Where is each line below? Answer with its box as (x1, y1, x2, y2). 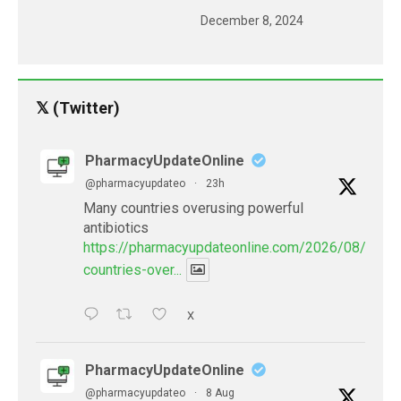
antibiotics (83, 218, 149, 236)
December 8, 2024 (200, 13, 303, 28)
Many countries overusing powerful (83, 199, 303, 217)
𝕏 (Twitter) (36, 98, 120, 117)
